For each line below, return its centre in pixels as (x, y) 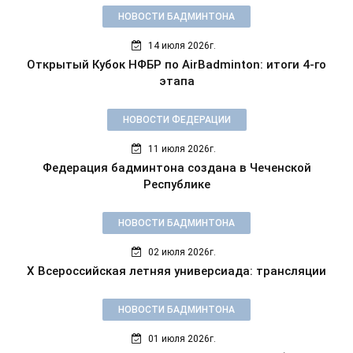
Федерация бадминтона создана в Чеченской (176, 168)
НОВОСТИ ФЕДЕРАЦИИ (176, 120)
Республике (176, 185)
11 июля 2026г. (180, 149)
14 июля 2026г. (180, 46)
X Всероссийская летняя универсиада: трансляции (176, 271)
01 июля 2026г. (180, 339)
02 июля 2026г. (180, 253)
